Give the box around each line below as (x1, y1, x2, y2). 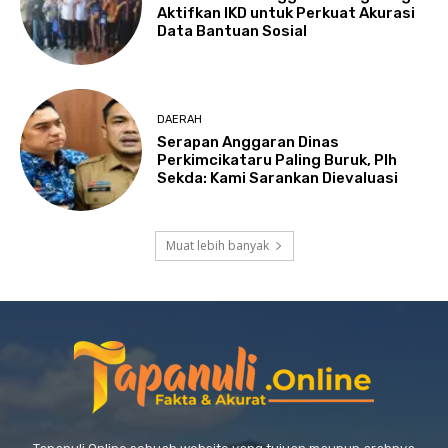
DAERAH (157, 112, 203, 126)
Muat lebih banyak (165, 237, 269, 255)
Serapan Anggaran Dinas (157, 132, 340, 151)
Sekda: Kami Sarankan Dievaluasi (157, 168, 399, 187)
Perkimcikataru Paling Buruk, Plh (157, 150, 398, 169)
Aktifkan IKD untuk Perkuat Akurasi (157, 4, 416, 23)
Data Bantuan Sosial (157, 22, 308, 41)
